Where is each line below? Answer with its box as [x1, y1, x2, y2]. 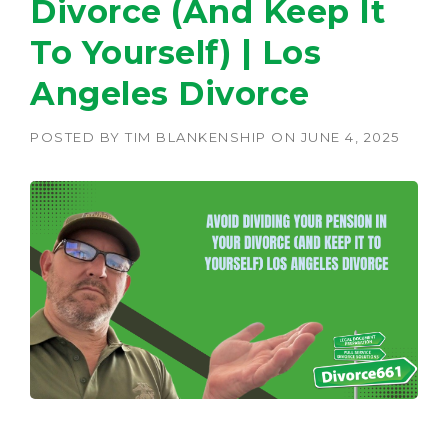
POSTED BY [30, 129, 125, 145]
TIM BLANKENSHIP [125, 129, 267, 145]
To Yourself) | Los [30, 33, 321, 72]
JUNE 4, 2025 [300, 129, 400, 145]
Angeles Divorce [30, 74, 310, 113]
